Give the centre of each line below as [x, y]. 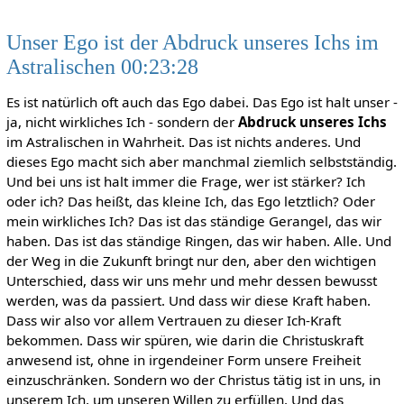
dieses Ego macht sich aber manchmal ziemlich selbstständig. [201, 161]
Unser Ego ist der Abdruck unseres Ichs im [192, 41]
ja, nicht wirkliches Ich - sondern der [122, 121]
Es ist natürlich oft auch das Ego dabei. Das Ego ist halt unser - [202, 101]
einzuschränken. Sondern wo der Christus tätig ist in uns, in [193, 379]
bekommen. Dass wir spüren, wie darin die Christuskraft [184, 340]
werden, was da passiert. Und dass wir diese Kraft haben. [188, 300]
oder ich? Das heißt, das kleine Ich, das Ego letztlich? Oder [190, 201]
